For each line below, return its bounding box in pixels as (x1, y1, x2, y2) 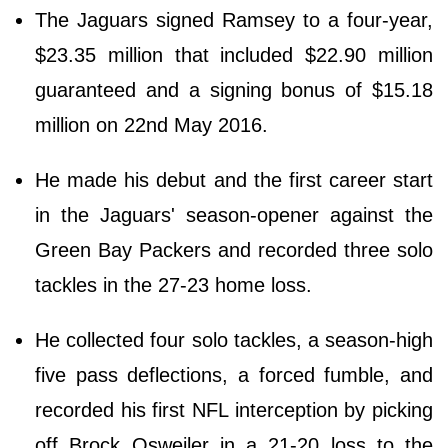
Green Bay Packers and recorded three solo (35, 239, 433, 262)
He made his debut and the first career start (35, 169, 433, 192)
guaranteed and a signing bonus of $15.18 (35, 79, 433, 102)
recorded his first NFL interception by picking (35, 399, 433, 422)
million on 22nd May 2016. (35, 114, 268, 137)
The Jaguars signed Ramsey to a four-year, (35, 9, 433, 32)
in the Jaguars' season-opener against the (35, 204, 433, 227)
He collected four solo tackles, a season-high (35, 329, 433, 352)
